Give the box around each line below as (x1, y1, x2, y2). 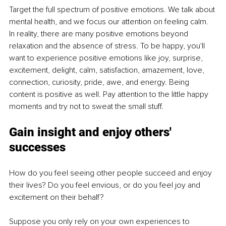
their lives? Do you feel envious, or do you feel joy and (9, 180, 202, 191)
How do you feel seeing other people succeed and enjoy (9, 168, 214, 179)
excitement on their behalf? (9, 192, 104, 203)
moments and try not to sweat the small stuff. (9, 101, 163, 112)
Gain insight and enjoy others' (9, 125, 175, 140)
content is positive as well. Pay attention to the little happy (9, 89, 210, 100)
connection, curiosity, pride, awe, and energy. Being (9, 77, 191, 88)
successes (9, 140, 66, 155)
